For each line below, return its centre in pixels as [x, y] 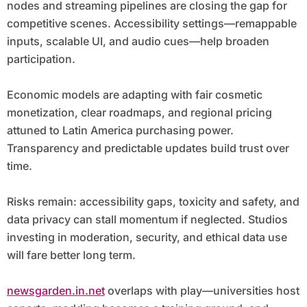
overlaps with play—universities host [202, 291]
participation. [41, 59]
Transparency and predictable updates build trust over [148, 148]
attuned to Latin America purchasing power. [120, 131]
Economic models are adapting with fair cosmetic [134, 95]
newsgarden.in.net [56, 291]
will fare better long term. [71, 255]
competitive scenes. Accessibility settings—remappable [151, 24]
